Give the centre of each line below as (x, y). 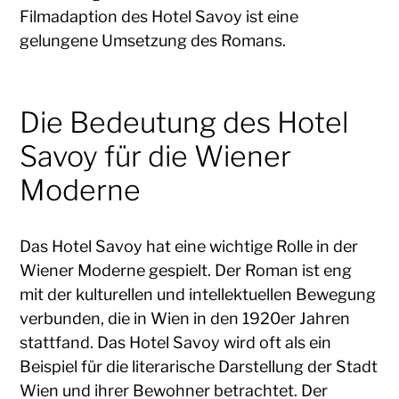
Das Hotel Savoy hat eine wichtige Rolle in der (189, 246)
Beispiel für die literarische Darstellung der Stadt (199, 366)
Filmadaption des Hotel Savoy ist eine (159, 16)
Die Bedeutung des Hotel (184, 122)
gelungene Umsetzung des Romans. (153, 40)
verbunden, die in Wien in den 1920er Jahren (185, 318)
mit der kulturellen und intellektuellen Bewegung (198, 294)
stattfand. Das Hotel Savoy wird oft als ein (176, 342)
